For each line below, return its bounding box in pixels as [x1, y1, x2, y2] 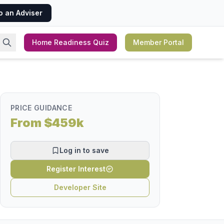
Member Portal [133, 38, 184, 46]
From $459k [10, 115, 83, 130]
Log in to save [59, 146, 109, 154]
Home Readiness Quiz [32, 38, 109, 46]
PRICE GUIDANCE [10, 103, 72, 112]
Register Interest [46, 164, 105, 173]
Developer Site [53, 183, 106, 191]
